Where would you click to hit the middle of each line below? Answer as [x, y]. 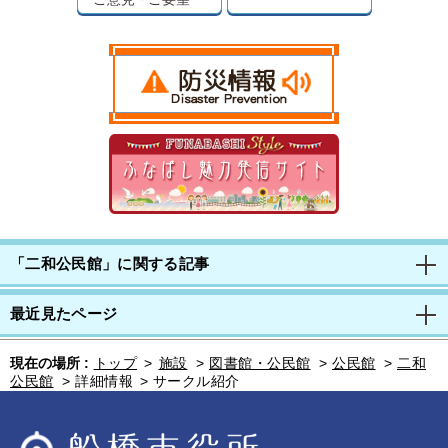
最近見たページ [64, 314]
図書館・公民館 [260, 363]
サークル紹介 [196, 381]
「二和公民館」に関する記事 [110, 264]
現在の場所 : [49, 363]
